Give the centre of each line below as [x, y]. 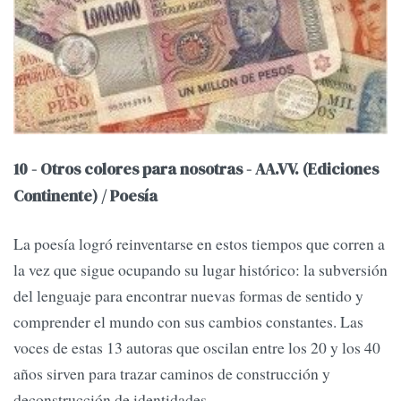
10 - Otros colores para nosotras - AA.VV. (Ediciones [196, 170]
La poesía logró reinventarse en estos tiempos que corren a [199, 244]
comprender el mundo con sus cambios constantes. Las [188, 322]
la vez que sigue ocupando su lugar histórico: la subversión [200, 270]
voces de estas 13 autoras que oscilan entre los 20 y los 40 [197, 348]
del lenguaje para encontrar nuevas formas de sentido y [188, 296]
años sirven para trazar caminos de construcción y [172, 374]
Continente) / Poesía [85, 196]
